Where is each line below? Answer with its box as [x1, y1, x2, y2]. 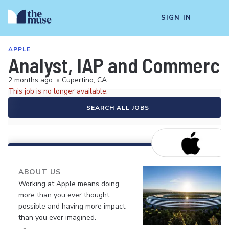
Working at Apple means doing [18, 179, 119, 189]
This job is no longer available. [8, 86, 108, 96]
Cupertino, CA [62, 75, 107, 85]
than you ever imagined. [18, 213, 96, 222]
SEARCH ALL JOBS [86, 104, 149, 112]
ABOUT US [18, 167, 61, 177]
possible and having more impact [18, 201, 125, 211]
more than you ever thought [18, 190, 109, 200]
